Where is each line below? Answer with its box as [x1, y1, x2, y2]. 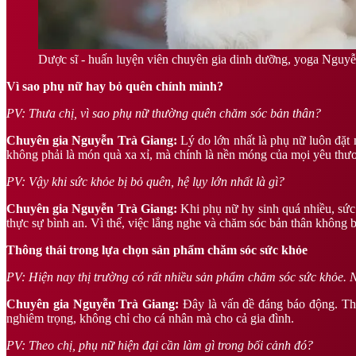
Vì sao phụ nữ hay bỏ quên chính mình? [6, 79, 223, 93]
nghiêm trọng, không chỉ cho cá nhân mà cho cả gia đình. [6, 311, 294, 325]
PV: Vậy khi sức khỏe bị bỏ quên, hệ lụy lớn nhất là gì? [6, 175, 284, 188]
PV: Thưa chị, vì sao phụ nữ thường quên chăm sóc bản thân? [6, 106, 321, 120]
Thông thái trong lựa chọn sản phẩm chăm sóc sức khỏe [6, 243, 308, 257]
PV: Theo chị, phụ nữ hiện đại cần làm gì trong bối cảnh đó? [6, 339, 313, 352]
